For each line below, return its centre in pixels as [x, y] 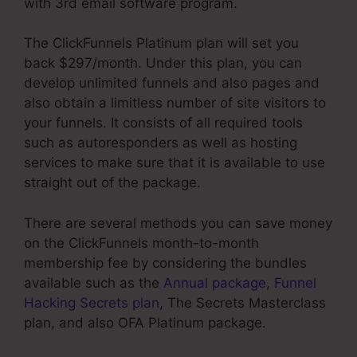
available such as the [94, 282]
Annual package [215, 282]
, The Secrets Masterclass [243, 302]
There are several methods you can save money [178, 223]
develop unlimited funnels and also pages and [172, 83]
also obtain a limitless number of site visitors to [175, 103]
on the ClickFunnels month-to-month [141, 243]
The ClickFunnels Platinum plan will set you [161, 43]
